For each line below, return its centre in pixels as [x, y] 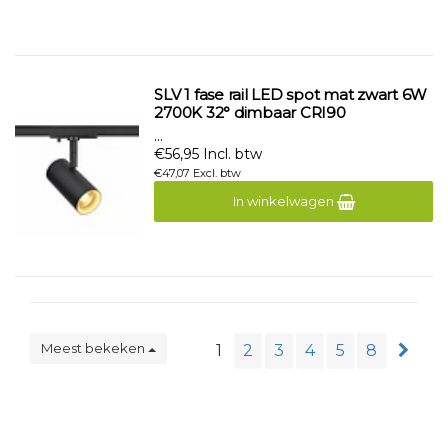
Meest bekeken [94, 348]
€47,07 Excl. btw [198, 173]
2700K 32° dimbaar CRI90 [250, 112]
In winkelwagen [284, 201]
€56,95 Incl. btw [208, 154]
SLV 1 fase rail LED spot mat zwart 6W [291, 94]
